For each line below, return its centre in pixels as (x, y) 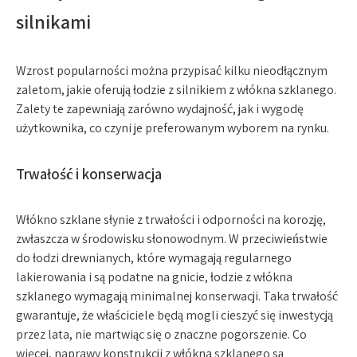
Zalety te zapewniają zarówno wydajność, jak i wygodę (160, 109)
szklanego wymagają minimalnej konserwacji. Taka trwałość (177, 296)
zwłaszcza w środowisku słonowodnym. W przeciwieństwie (172, 239)
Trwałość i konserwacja (89, 174)
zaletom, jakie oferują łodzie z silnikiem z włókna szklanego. (176, 90)
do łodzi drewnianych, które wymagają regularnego (154, 258)
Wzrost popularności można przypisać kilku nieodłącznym (172, 71)
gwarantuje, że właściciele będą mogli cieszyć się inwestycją (175, 315)
